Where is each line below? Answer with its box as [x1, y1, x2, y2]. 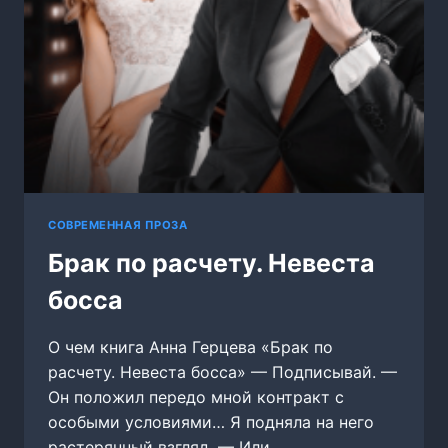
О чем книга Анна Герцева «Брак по [48, 337, 333, 358]
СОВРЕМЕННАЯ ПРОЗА [48, 218, 188, 233]
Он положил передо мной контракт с [48, 387, 344, 408]
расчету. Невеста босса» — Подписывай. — [48, 362, 397, 383]
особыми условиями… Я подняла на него [48, 412, 374, 433]
